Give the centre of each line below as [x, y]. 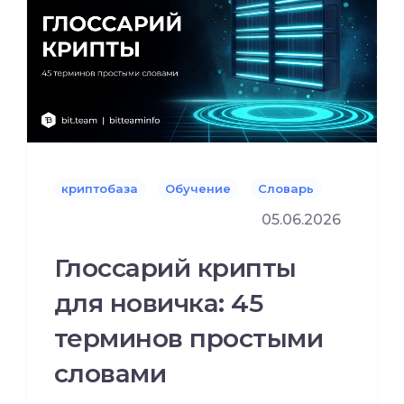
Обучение [198, 188]
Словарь [286, 188]
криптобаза [100, 188]
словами [110, 373]
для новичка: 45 [159, 303]
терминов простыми [189, 338]
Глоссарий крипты [175, 267]
